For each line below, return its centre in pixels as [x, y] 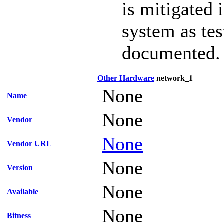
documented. [171, 53]
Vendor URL [29, 144]
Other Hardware [126, 78]
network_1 [173, 78]
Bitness [19, 216]
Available [23, 192]
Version [20, 168]
